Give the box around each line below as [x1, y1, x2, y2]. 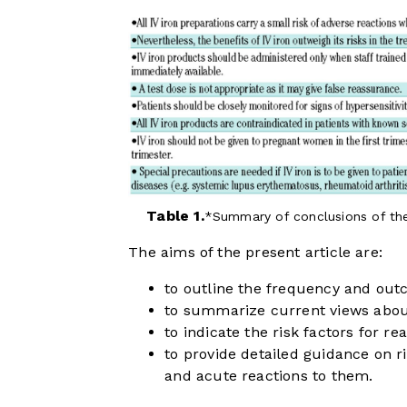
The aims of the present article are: [128, 243, 383, 261]
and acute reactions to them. [164, 366, 373, 384]
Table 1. [146, 206, 204, 224]
